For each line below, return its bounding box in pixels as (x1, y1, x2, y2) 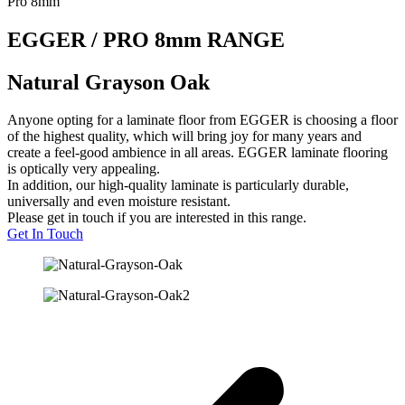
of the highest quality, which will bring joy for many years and (7, 128, 362, 145)
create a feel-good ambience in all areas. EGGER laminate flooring (7, 145, 388, 161)
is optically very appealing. (7, 161, 160, 177)
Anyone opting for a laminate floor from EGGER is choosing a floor (7, 112, 398, 128)
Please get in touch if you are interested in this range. (7, 210, 306, 226)
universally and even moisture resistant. (7, 193, 231, 210)
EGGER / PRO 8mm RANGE (7, 27, 285, 52)
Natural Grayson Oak (7, 70, 210, 94)
